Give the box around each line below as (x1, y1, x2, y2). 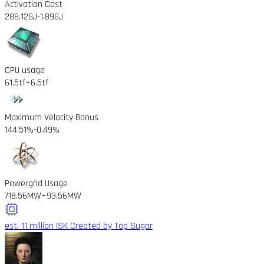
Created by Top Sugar (68, 219, 153, 232)
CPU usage (5, 64, 45, 77)
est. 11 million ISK (5, 219, 68, 232)
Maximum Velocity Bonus (5, 111, 98, 124)
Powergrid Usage (5, 177, 68, 190)
